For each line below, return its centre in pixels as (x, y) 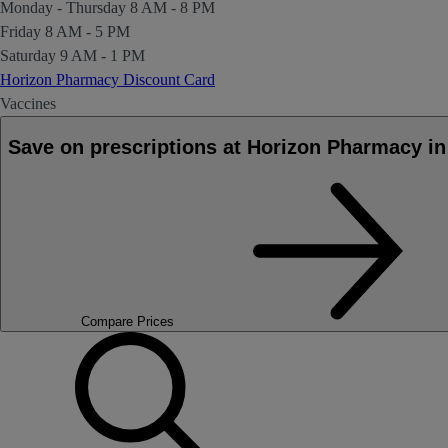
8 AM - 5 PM (87, 32)
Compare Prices (127, 321)
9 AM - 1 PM (102, 56)
